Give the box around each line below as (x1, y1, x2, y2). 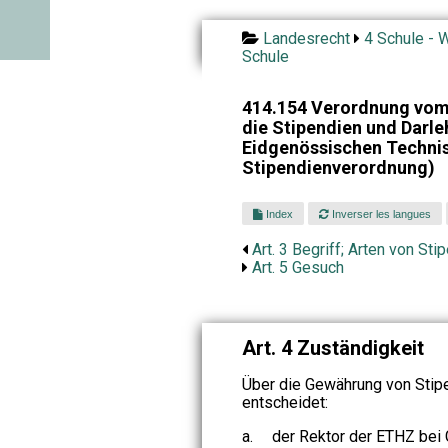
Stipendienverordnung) (241, 157, 435, 178)
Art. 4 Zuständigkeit (241, 335, 424, 360)
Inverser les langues (329, 207, 432, 220)
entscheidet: (241, 392, 328, 412)
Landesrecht (262, 29, 350, 48)
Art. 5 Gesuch (251, 258, 344, 278)
